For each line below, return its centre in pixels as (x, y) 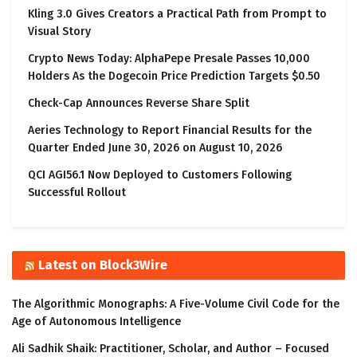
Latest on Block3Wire (103, 265)
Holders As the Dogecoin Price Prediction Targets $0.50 (174, 76)
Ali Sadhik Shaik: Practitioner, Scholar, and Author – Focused (171, 349)
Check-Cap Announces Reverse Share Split (139, 103)
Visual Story (59, 31)
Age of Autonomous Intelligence (96, 322)
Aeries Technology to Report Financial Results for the (170, 130)
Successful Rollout (77, 192)
